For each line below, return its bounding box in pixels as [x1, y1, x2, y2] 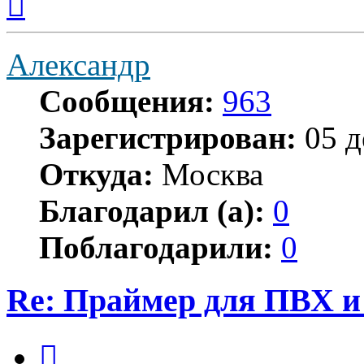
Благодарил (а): [39, 193, 265, 229]
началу [24, 11, 62, 25]
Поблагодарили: [39, 230, 273, 266]
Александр [6, 47, 150, 83]
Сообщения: [39, 84, 214, 119]
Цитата [57, 333, 97, 348]
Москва [154, 157, 263, 193]
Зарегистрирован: [39, 120, 297, 156]
